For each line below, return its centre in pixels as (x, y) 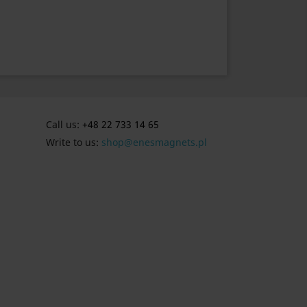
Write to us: (74, 142)
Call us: (64, 124)
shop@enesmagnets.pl (155, 142)
